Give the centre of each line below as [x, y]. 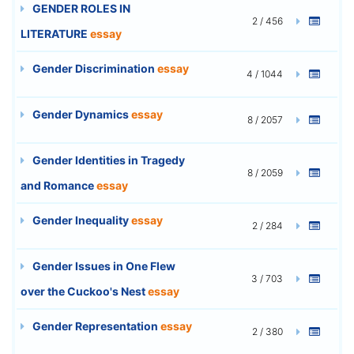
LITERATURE [55, 33]
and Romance [58, 185]
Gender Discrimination [94, 68]
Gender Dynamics [81, 114]
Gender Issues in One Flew [103, 265]
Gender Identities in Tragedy [107, 160]
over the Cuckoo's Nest [84, 291]
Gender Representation [95, 326]
